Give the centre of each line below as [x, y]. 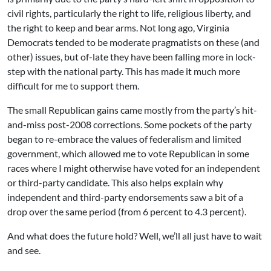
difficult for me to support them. [73, 85]
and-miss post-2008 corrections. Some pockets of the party [129, 124]
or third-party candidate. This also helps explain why [115, 182]
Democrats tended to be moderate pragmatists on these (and [133, 42]
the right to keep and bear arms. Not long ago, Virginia [118, 27]
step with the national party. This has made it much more [124, 71]
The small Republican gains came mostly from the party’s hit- [132, 109]
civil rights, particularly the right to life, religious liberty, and [129, 13]
